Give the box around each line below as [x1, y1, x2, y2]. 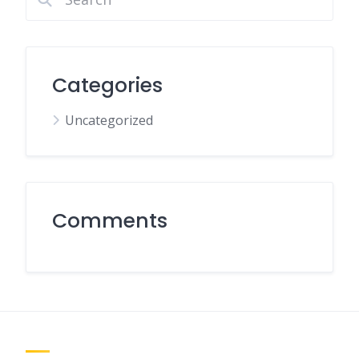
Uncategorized [65, 111, 153, 130]
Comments [52, 207, 167, 236]
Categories [52, 71, 163, 100]
